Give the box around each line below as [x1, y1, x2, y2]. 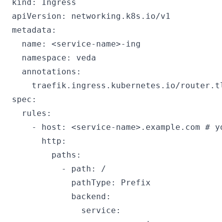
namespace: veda [12, 53, 96, 62]
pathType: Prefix [12, 178, 151, 187]
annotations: [12, 67, 81, 76]
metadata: [12, 25, 56, 35]
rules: [12, 109, 52, 118]
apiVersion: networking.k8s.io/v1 [12, 11, 170, 21]
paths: [12, 150, 81, 160]
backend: [12, 192, 111, 201]
